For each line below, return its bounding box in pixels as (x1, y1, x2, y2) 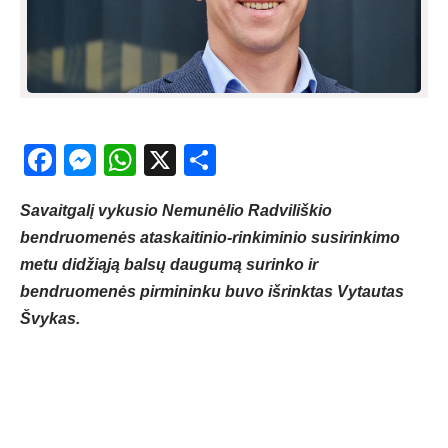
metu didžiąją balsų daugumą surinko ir (20, 256, 318, 274)
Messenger (96, 142, 256, 179)
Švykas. (20, 310, 80, 328)
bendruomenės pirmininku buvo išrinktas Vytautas (20, 283, 404, 301)
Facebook (56, 142, 198, 179)
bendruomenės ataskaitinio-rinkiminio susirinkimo (20, 229, 400, 247)
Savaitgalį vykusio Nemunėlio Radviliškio (20, 202, 332, 220)
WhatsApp (136, 142, 284, 179)
